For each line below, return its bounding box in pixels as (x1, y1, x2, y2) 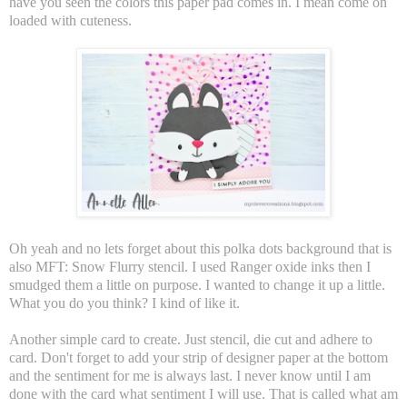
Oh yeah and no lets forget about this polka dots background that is (9, 241, 392, 257)
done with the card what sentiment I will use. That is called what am (9, 386, 398, 402)
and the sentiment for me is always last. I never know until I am (9, 368, 371, 384)
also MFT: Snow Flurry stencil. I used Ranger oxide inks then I (9, 259, 371, 275)
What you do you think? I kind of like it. (9, 295, 243, 312)
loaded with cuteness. (9, 13, 132, 29)
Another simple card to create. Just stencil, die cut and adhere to (9, 332, 372, 348)
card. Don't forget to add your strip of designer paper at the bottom (9, 350, 388, 366)
